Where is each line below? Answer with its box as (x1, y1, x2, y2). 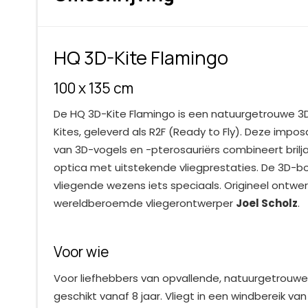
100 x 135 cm (53, 78, 133, 98)
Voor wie (53, 242, 109, 262)
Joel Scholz (235, 196, 298, 211)
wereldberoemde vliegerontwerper (53, 196, 236, 211)
